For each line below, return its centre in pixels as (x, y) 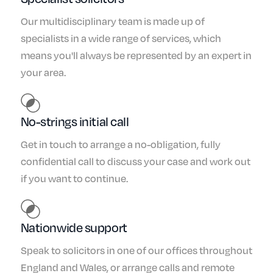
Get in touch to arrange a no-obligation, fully (120, 144)
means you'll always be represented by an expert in (136, 55)
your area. (43, 72)
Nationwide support (74, 227)
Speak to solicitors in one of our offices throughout (136, 250)
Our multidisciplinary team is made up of (112, 21)
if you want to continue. (74, 178)
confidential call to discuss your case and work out (135, 161)
